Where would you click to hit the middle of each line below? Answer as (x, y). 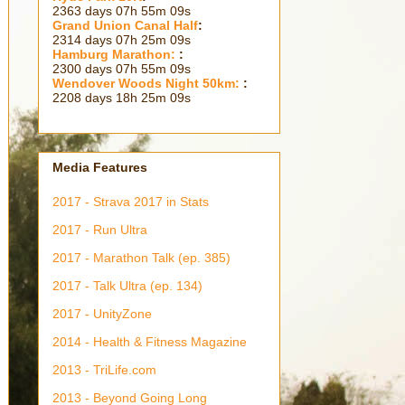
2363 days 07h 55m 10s (122, 10)
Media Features (100, 168)
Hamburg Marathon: (116, 54)
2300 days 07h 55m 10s (122, 68)
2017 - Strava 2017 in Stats (131, 202)
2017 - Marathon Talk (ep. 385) (141, 258)
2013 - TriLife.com (104, 370)
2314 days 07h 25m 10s (122, 39)
